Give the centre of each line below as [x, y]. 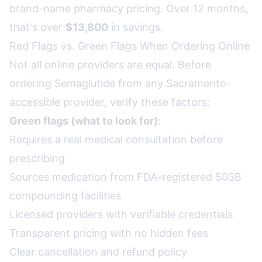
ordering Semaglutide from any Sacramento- [120, 83]
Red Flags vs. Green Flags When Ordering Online [130, 46]
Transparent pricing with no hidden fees [109, 233]
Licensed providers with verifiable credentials [121, 214]
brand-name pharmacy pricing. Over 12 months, [129, 8]
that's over [37, 27]
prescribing [37, 158]
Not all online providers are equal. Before [110, 65]
